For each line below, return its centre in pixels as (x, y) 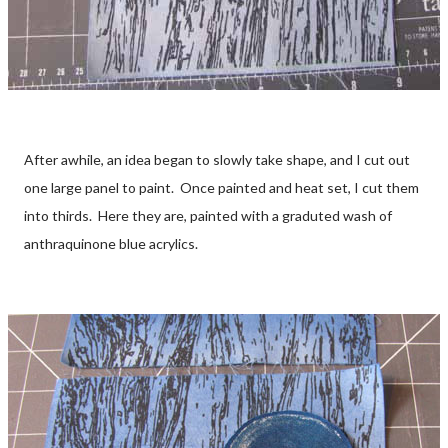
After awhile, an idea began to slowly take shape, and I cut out (217, 160)
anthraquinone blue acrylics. (111, 244)
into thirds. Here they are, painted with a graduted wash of (208, 216)
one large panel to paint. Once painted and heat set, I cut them (221, 188)
